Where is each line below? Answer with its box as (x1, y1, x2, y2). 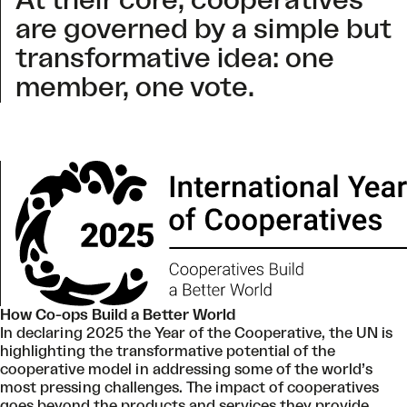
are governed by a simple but (15, 15, 392, 44)
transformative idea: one (15, 45, 334, 73)
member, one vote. (15, 74, 254, 102)
